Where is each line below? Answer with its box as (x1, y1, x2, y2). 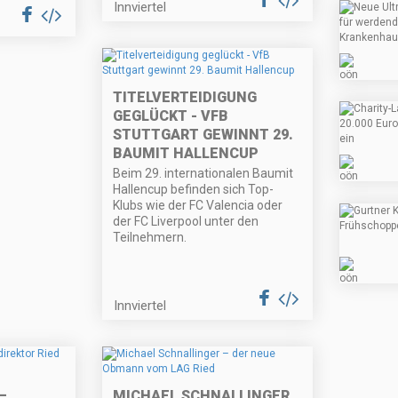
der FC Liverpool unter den (113, 214, 259, 229)
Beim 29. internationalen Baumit (113, 166, 294, 181)
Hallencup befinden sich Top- (113, 182, 275, 197)
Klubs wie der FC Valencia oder (113, 198, 283, 213)
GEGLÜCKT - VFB (113, 107, 229, 125)
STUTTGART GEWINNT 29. (113, 126, 294, 144)
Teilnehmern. (113, 230, 187, 245)
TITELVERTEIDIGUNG (113, 89, 258, 107)
